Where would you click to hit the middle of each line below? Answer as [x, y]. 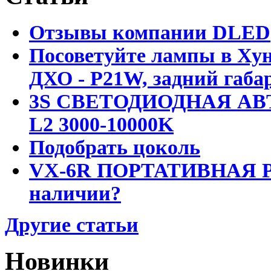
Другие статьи [72, 224]
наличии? [75, 193]
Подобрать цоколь [115, 147]
